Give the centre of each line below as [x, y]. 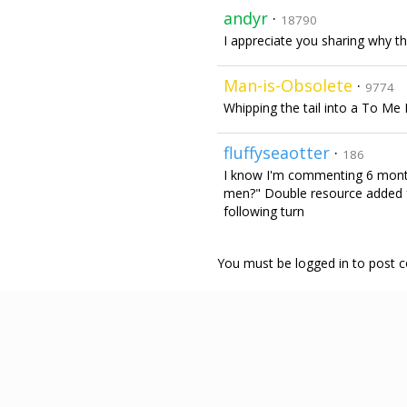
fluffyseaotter [277, 153]
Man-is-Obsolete [288, 85]
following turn [264, 211]
